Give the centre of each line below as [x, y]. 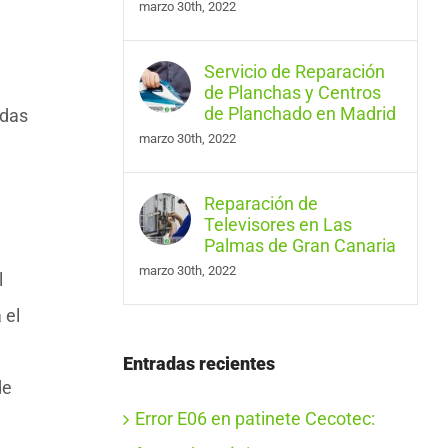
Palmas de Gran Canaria [299, 245]
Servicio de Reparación [294, 71]
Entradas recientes [198, 363]
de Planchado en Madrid [299, 113]
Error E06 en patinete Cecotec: [254, 418]
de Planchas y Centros [292, 92]
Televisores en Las [277, 224]
